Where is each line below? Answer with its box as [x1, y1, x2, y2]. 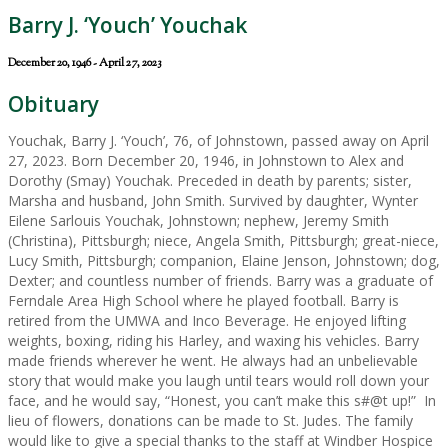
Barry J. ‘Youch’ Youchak [8, 10, 247, 39]
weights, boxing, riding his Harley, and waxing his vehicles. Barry [8, 330, 419, 350]
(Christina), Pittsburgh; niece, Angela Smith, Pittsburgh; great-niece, [8, 230, 439, 250]
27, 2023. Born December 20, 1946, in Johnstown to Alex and [8, 150, 404, 170]
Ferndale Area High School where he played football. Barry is [8, 290, 399, 310]
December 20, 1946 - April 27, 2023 [8, 55, 161, 73]
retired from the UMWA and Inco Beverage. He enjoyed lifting [8, 310, 406, 330]
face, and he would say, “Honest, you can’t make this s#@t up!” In [8, 390, 436, 410]
